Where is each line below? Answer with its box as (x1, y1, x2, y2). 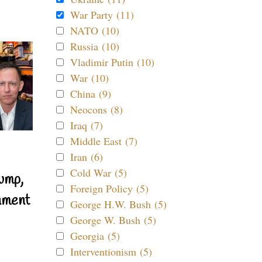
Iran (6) (70, 150, 103, 164)
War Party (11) (70, 8, 134, 22)
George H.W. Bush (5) (70, 197, 167, 211)
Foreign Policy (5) (70, 181, 149, 195)
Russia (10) (70, 39, 119, 53)
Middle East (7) (70, 134, 137, 148)
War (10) (70, 71, 109, 85)
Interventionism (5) (70, 244, 152, 258)
